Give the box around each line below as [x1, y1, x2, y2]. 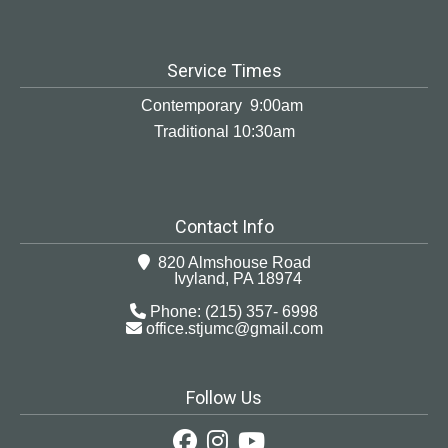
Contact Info [174, 215, 274, 237]
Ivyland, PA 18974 [146, 269, 302, 287]
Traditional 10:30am [153, 122, 295, 140]
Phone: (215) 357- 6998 [146, 302, 318, 320]
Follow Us [186, 386, 262, 408]
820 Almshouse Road [149, 253, 311, 271]
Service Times [166, 59, 282, 81]
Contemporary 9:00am [141, 96, 307, 114]
